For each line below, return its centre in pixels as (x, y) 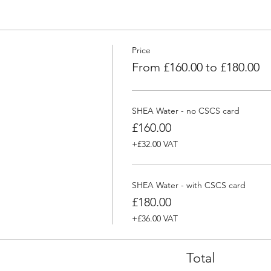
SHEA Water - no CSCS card (185, 111)
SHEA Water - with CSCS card (188, 185)
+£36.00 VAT (155, 218)
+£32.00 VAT (155, 144)
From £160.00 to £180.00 (195, 67)
